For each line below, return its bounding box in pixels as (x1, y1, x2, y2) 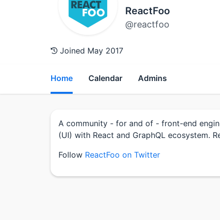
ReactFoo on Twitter (85, 149, 160, 160)
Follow (58, 149, 85, 160)
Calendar (88, 73, 122, 83)
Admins (138, 73, 167, 83)
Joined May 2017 (57, 45, 123, 55)
